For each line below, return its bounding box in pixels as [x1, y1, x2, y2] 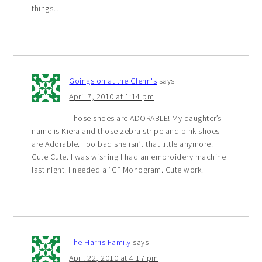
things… [32, 3, 61, 13]
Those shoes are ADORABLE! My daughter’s [69, 113, 222, 123]
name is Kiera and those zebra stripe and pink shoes [32, 126, 220, 136]
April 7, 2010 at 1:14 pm [69, 91, 154, 102]
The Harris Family [69, 237, 131, 247]
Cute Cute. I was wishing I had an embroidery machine [32, 151, 226, 162]
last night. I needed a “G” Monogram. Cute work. [32, 164, 204, 175]
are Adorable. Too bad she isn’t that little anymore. [32, 139, 213, 149]
